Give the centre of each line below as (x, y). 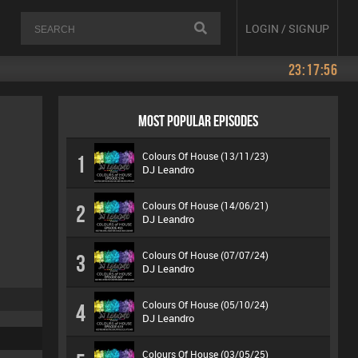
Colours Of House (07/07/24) (205, 255)
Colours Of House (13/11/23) (205, 156)
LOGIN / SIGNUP (287, 28)
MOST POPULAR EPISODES (198, 121)
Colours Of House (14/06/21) (205, 205)
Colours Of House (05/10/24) (205, 304)
